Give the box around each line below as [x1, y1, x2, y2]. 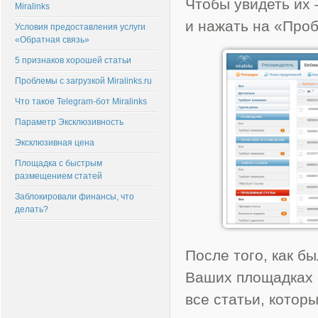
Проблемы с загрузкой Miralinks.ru [15, 76, 152, 86]
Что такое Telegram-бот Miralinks [15, 97, 147, 106]
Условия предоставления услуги [15, 22, 146, 32]
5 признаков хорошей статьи [15, 55, 131, 65]
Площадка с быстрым [15, 158, 102, 168]
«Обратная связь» [15, 35, 89, 45]
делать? [15, 204, 48, 214]
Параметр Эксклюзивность [15, 117, 124, 127]
